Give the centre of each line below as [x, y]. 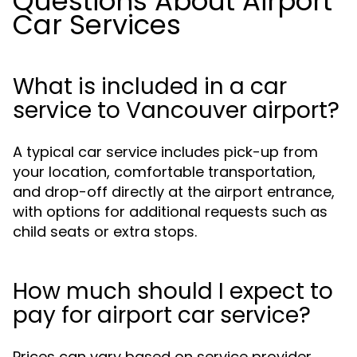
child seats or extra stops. [105, 231]
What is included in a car [150, 86]
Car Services [97, 25]
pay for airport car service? [162, 315]
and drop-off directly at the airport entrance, [174, 192]
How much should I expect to [173, 291]
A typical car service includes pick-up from [165, 152]
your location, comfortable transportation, [164, 172]
